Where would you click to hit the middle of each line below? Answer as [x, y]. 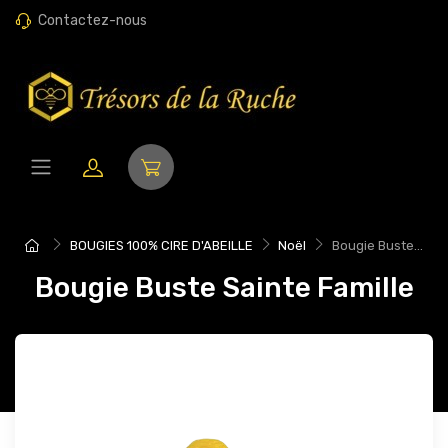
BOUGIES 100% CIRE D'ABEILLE [161, 245]
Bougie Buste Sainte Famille [224, 287]
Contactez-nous [92, 20]
